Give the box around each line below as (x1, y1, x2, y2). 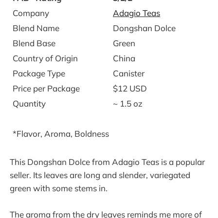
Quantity (13, 98, 46, 109)
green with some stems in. (10, 182, 108, 193)
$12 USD (113, 83, 147, 94)
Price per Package (13, 83, 80, 94)
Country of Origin (13, 53, 78, 64)
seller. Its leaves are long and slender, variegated (10, 169, 190, 180)
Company (13, 8, 49, 18)
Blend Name (13, 23, 59, 34)
